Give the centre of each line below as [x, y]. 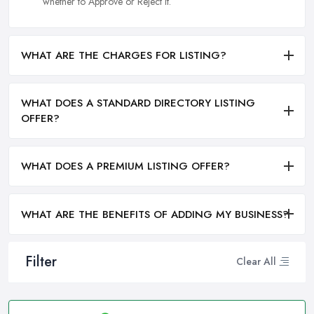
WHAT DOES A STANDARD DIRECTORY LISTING [138, 103]
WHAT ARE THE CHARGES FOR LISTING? [124, 55]
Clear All [256, 262]
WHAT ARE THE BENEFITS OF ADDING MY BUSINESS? [155, 214]
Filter [41, 261]
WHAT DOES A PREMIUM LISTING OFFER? [125, 166]
